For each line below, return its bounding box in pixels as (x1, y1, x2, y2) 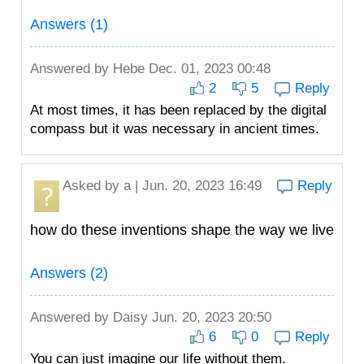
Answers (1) (30, 16, 108, 32)
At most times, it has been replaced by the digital (30, 102, 327, 118)
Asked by (63, 178, 123, 193)
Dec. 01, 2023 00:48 (145, 61, 271, 76)
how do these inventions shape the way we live (30, 222, 334, 238)
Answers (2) (30, 265, 108, 281)
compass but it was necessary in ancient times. (30, 121, 319, 136)
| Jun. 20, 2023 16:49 (131, 178, 262, 193)
